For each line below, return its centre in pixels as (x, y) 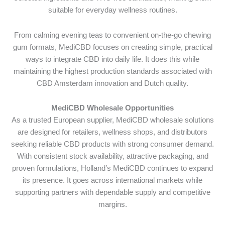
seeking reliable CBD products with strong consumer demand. (113, 144)
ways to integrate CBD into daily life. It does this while (113, 59)
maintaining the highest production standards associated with (113, 71)
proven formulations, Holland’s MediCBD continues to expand (113, 168)
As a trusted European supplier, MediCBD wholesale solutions (113, 120)
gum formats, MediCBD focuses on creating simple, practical (113, 47)
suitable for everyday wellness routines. (113, 10)
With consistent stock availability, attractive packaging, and (113, 156)
